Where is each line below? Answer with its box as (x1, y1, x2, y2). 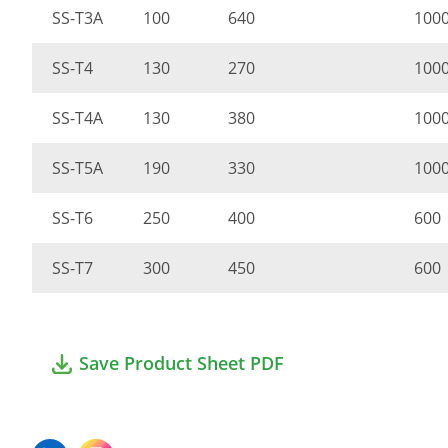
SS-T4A (52, 107, 103, 129)
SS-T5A (52, 157, 103, 179)
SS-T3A (52, 7, 103, 29)
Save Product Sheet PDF (79, 351, 284, 375)
